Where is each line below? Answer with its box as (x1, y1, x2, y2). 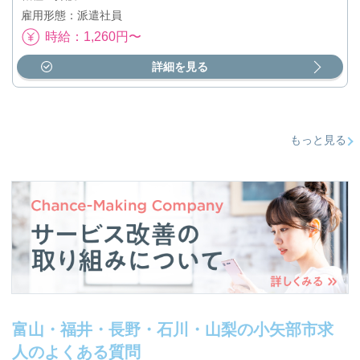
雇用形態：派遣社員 (21, 9, 122, 22)
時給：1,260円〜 (45, 30, 141, 43)
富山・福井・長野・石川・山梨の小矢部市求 (12, 321, 333, 339)
